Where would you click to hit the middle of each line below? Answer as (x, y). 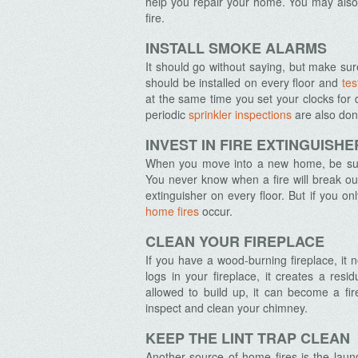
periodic (167, 114)
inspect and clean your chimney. (227, 308)
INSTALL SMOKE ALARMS (236, 48)
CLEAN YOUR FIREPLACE (235, 241)
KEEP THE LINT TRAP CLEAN (248, 338)
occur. (216, 211)
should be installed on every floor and (244, 82)
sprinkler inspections (240, 114)
